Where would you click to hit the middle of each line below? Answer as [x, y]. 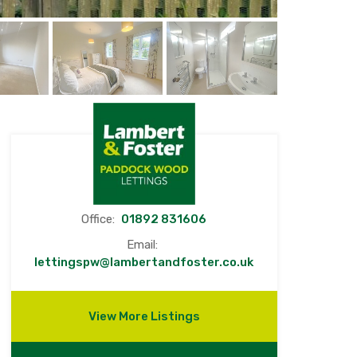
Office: [100, 220]
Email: [144, 245]
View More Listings [144, 317]
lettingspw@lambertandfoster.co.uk [144, 263]
